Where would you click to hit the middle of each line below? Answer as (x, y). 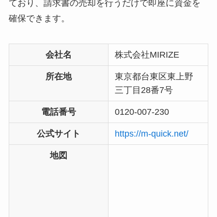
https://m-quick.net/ (152, 133)
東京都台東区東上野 (154, 76)
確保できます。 (39, 18)
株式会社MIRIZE (147, 54)
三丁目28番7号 (144, 90)
